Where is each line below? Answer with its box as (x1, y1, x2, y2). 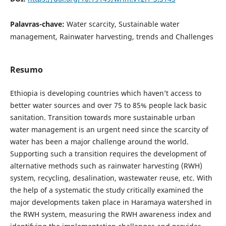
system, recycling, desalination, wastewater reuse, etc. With (10, 173, 212, 183)
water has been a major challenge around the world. (10, 137, 189, 147)
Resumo (10, 64, 43, 75)
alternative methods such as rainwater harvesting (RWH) (10, 161, 202, 171)
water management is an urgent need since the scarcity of (10, 125, 208, 135)
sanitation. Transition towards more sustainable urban (10, 112, 195, 123)
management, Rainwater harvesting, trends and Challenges (10, 31, 213, 41)
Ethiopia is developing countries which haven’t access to (10, 88, 201, 98)
